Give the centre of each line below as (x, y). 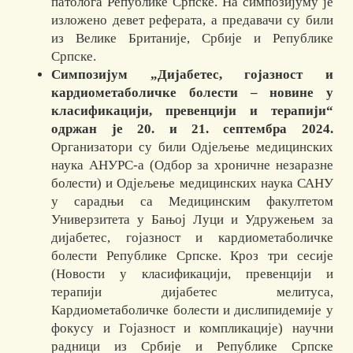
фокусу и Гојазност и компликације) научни (192, 329)
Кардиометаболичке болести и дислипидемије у (192, 310)
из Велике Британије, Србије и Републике (192, 39)
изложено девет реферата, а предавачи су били (192, 20)
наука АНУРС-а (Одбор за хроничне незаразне (192, 165)
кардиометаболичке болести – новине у (192, 93)
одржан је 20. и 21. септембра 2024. (192, 129)
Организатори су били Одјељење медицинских (192, 147)
